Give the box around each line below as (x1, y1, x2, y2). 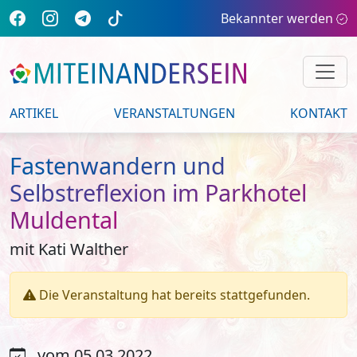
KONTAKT (290, 104, 347, 122)
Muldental (10, 204, 118, 235)
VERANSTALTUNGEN (113, 104, 235, 122)
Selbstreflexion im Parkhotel (10, 177, 307, 208)
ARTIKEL (10, 104, 58, 122)
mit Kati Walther (10, 238, 128, 260)
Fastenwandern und (10, 150, 226, 181)
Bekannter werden (221, 10, 333, 27)
